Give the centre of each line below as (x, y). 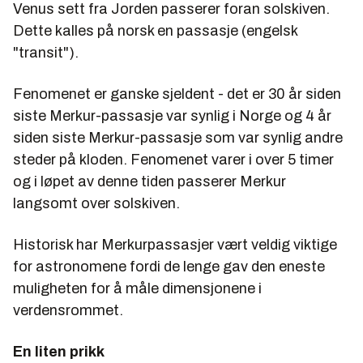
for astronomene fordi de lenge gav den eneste (169, 267)
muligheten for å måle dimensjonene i (137, 288)
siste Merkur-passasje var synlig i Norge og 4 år (172, 116)
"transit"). (46, 53)
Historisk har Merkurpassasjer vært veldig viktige (175, 245)
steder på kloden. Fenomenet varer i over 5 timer (173, 160)
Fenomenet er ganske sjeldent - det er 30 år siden (177, 94)
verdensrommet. (68, 310)
